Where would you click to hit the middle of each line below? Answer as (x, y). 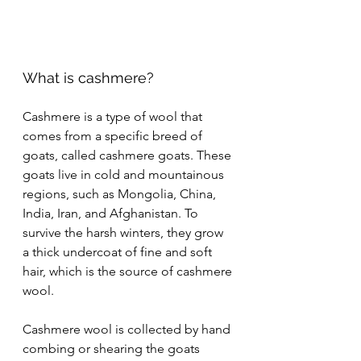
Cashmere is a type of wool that (114, 117)
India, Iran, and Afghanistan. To (112, 214)
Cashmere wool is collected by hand (128, 330)
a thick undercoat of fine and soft (119, 252)
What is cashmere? (88, 78)
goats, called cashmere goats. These (129, 156)
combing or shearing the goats (113, 349)
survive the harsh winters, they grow (124, 233)
